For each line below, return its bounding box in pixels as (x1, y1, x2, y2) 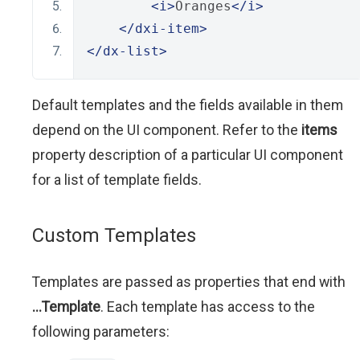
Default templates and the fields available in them (32, 96, 343, 113)
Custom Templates (32, 224, 196, 247)
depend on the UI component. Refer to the (32, 121, 301, 138)
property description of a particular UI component (32, 146, 343, 163)
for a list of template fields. (32, 171, 202, 188)
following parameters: (32, 323, 170, 340)
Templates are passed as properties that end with (32, 273, 346, 290)
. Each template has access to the (100, 298, 315, 315)
